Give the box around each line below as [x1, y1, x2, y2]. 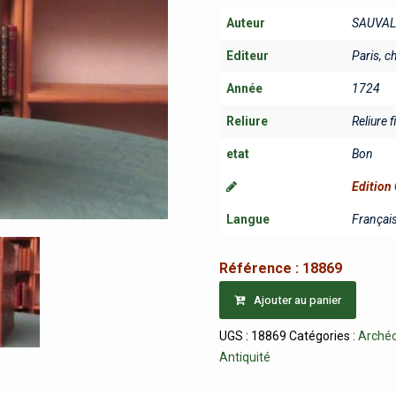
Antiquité [219, 349, 271, 364]
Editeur [226, 49, 270, 63]
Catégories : [289, 328, 359, 343]
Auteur [226, 16, 266, 30]
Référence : [219, 259, 303, 277]
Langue [226, 212, 270, 226]
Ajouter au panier [254, 291, 342, 308]
